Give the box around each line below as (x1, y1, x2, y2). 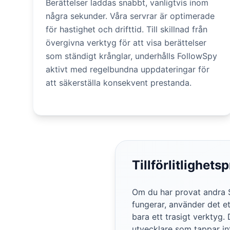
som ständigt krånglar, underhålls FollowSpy (46, 51, 217, 61)
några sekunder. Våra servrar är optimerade (46, 11, 215, 21)
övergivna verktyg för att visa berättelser (46, 37, 206, 48)
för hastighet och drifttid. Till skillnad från (46, 24, 207, 34)
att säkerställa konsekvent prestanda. (46, 78, 191, 88)
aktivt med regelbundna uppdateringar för (46, 64, 209, 74)
